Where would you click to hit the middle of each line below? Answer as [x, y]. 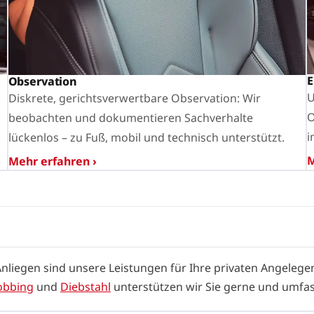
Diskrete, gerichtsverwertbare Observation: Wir [134, 98]
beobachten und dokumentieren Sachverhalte [130, 117]
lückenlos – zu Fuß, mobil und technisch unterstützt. [146, 137]
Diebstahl [86, 286]
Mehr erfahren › [52, 161]
